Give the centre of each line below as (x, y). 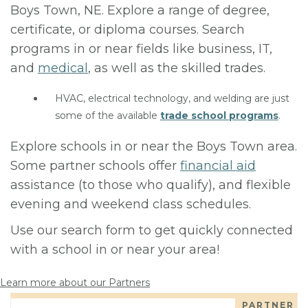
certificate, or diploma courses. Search (128, 30)
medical (63, 68)
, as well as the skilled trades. (177, 68)
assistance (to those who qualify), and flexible (151, 185)
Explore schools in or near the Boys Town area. (154, 146)
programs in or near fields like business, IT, (141, 49)
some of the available (108, 115)
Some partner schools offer (95, 166)
